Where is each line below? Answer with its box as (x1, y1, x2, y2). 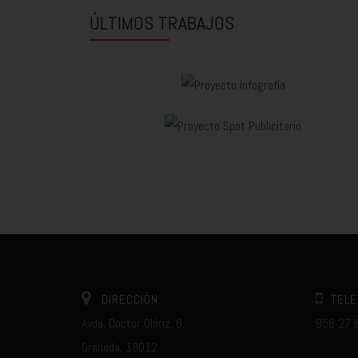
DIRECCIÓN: (101, 291, 161, 307)
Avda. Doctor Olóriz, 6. (82, 314, 185, 332)
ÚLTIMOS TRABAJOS (89, 10, 234, 35)
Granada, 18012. (82, 338, 160, 356)
